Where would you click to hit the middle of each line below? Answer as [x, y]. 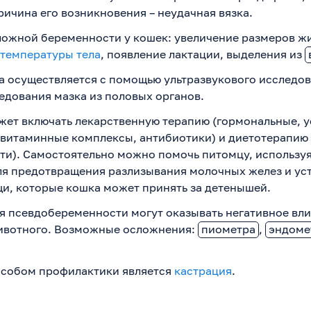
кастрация [203, 270]
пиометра [228, 229]
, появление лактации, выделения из [203, 54]
